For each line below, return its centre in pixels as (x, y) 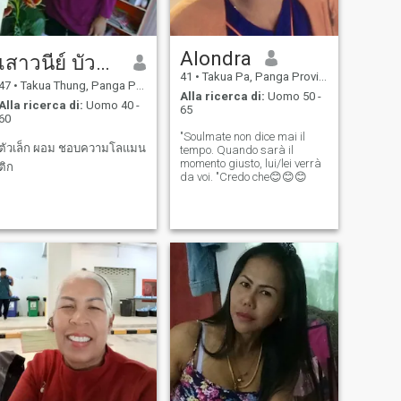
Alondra (215, 58)
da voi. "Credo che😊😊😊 (243, 177)
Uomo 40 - (111, 106)
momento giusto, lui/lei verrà (250, 164)
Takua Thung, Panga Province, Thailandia (77, 85)
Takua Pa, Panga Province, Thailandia (259, 76)
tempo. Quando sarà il (236, 150)
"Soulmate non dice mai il (242, 137)
